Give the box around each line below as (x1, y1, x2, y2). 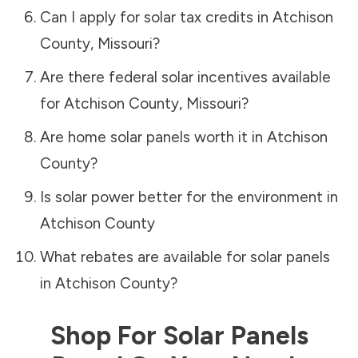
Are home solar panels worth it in (39, 127, 267, 146)
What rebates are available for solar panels (39, 247, 330, 266)
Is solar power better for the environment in (39, 187, 338, 206)
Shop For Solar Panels (50, 320, 308, 351)
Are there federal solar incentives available (39, 67, 331, 86)
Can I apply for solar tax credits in (39, 7, 272, 26)
